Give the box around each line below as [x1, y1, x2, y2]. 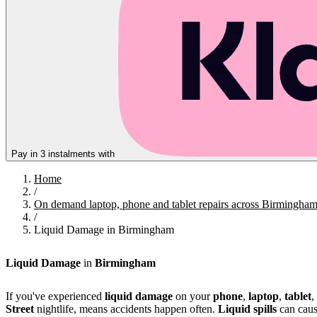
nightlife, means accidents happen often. [34, 303, 218, 316]
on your [173, 290, 213, 303]
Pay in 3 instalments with [11, 148, 117, 159]
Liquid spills [218, 303, 277, 316]
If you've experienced [6, 290, 105, 303]
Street [6, 303, 34, 316]
